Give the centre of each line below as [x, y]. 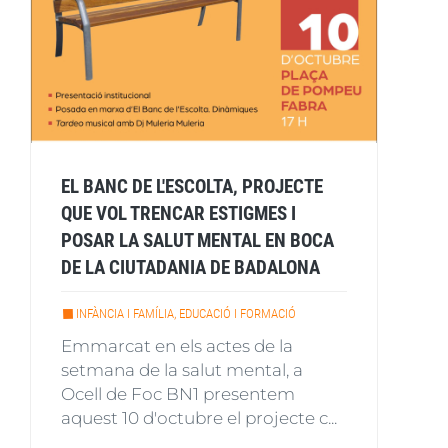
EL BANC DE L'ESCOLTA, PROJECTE [192, 186]
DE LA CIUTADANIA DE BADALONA [190, 267]
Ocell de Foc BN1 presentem [178, 393]
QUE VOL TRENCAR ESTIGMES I [178, 213]
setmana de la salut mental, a [182, 369]
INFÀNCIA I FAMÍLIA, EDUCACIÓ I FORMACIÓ [186, 313]
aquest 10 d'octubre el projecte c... [199, 417]
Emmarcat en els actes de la [177, 345]
